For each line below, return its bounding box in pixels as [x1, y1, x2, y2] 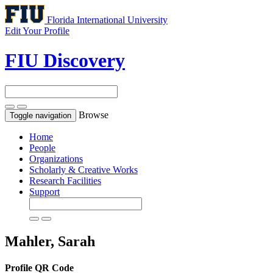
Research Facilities [29, 175, 101, 186]
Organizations [29, 153, 83, 164]
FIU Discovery [5, 49, 125, 72]
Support [29, 186, 60, 197]
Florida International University [47, 15, 168, 25]
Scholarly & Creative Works [29, 164, 138, 175]
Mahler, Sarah [5, 233, 95, 249]
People [29, 142, 55, 153]
